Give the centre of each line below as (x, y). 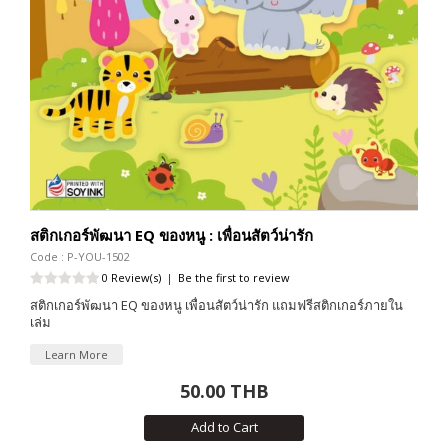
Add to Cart (224, 426)
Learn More (76, 354)
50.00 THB (224, 390)
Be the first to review (234, 277)
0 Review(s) (131, 277)
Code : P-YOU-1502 (80, 256)
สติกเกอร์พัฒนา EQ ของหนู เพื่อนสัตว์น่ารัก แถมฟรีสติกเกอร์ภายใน (216, 304)
